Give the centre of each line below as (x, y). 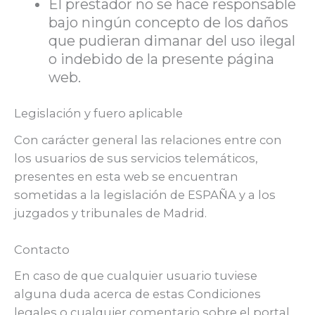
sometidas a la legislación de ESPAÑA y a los (145, 194)
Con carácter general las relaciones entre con (148, 140)
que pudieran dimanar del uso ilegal (172, 41)
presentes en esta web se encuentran (126, 176)
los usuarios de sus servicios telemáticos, (136, 158)
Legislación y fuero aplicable (98, 114)
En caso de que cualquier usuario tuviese (136, 276)
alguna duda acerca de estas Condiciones (137, 294)
